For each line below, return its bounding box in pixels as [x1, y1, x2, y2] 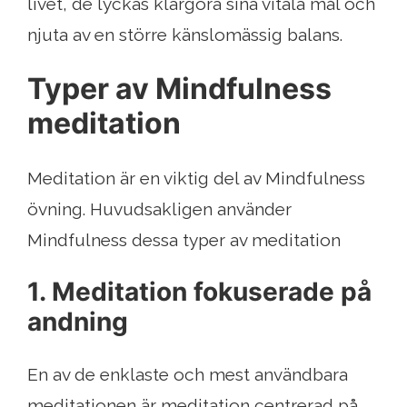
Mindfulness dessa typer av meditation [27, 230, 341, 251]
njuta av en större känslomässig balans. [27, 25, 342, 45]
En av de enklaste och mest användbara [27, 364, 348, 385]
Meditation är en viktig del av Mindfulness [27, 168, 365, 189]
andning [27, 306, 128, 338]
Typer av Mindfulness [27, 71, 332, 107]
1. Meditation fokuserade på [27, 276, 372, 308]
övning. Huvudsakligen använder [27, 199, 292, 220]
